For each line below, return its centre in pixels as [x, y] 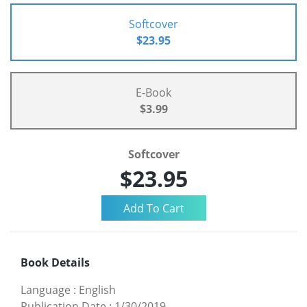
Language [46, 290]
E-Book [153, 93]
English [97, 290]
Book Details [55, 263]
